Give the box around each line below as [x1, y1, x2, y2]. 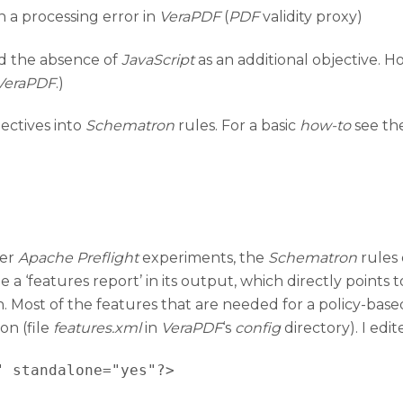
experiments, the [139, 249, 268, 267]
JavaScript [121, 51, 194, 69]
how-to [300, 116, 351, 134]
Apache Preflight [18, 249, 139, 267]
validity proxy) [259, 7, 363, 25]
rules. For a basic [175, 116, 300, 134]
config [235, 319, 281, 337]
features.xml [53, 319, 141, 337]
